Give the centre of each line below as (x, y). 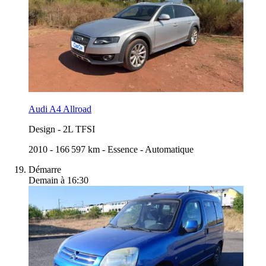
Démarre (45, 169)
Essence (123, 149)
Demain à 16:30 (58, 180)
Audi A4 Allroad (60, 109)
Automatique (169, 149)
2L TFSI (79, 129)
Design (42, 129)
